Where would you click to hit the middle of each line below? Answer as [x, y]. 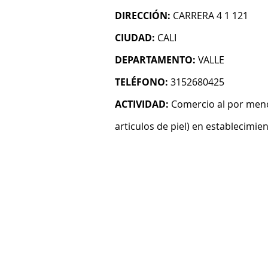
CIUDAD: [135, 38]
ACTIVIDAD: [142, 104]
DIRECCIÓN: [143, 16]
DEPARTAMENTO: [155, 60]
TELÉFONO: [141, 82]
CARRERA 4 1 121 [211, 16]
